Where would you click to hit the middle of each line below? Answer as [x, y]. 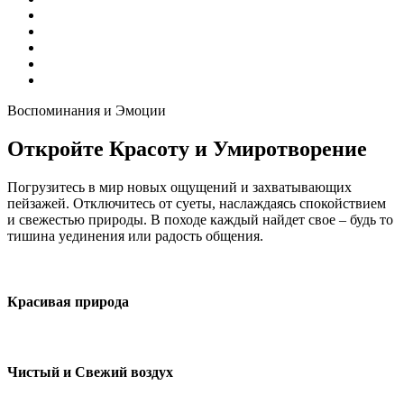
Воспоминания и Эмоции [87, 110]
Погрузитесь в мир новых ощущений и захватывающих [179, 187]
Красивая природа [68, 301]
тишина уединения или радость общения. [135, 235]
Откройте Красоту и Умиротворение [187, 148]
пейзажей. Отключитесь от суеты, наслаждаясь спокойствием [197, 203]
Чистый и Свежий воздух [90, 372]
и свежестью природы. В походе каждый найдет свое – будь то [200, 219]
